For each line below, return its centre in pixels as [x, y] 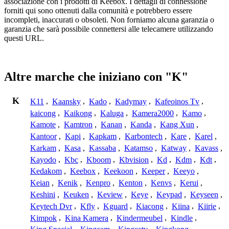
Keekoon [119, 171]
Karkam [43, 148]
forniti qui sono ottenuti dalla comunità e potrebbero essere [98, 10]
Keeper [153, 171]
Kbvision [134, 159]
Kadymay [131, 101]
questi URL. [24, 38]
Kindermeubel [140, 218]
